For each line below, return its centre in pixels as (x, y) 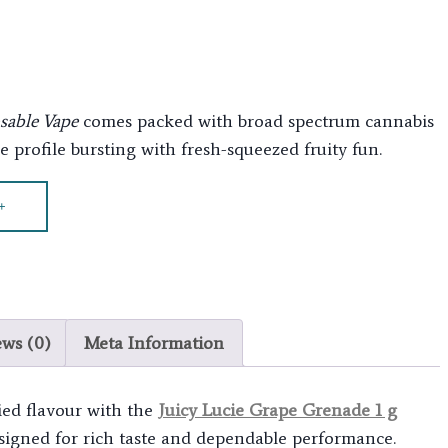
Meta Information (153, 343)
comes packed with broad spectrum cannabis (255, 121)
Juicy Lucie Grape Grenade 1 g (277, 410)
